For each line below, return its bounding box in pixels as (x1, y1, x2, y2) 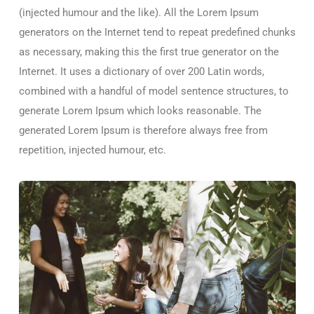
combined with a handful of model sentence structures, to (19, 85, 289, 98)
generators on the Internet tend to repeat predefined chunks (19, 26, 296, 39)
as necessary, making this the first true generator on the (19, 46, 279, 59)
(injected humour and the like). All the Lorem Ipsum (19, 6, 259, 20)
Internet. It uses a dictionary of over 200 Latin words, (19, 65, 264, 78)
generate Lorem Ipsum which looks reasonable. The (19, 104, 261, 118)
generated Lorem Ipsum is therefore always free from (19, 124, 268, 137)
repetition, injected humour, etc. (19, 144, 166, 157)
